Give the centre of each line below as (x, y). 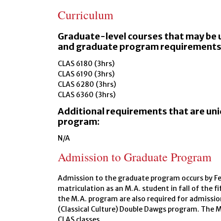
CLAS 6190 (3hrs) (86, 74)
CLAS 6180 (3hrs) (86, 63)
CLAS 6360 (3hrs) (87, 94)
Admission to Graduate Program (135, 157)
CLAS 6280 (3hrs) (87, 84)
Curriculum (86, 15)
